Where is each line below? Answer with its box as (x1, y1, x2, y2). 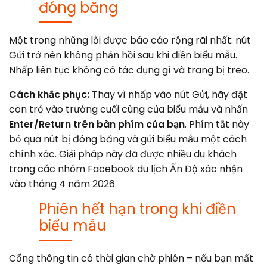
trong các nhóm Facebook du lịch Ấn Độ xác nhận (9, 162, 243, 176)
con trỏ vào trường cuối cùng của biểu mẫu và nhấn (9, 102, 248, 116)
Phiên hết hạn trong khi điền (39, 198, 236, 219)
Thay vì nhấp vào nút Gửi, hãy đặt (89, 87, 247, 101)
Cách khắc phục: (9, 87, 89, 101)
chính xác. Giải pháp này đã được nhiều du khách (9, 147, 237, 161)
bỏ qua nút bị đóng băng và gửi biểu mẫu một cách (9, 132, 247, 146)
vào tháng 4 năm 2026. (9, 176, 117, 191)
